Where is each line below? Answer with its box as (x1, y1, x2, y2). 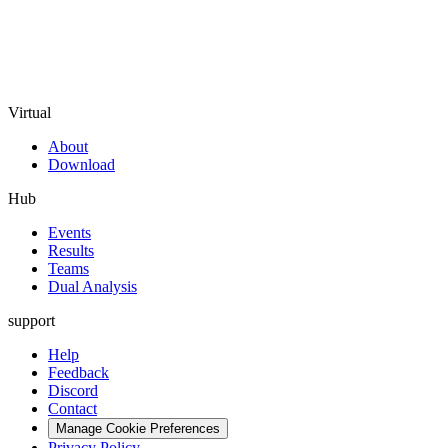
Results (48, 242, 94, 259)
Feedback (48, 364, 109, 381)
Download (48, 156, 115, 173)
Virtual (8, 104, 51, 121)
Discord (48, 382, 98, 399)
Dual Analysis (48, 278, 137, 295)
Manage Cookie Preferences (56, 421, 220, 436)
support (8, 312, 55, 329)
